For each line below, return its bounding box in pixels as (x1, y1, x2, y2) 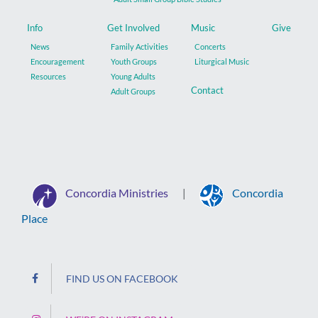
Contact (191, 84, 224, 96)
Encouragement (31, 56, 84, 66)
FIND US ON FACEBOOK (66, 272, 178, 285)
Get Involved (107, 21, 160, 33)
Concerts (194, 41, 226, 51)
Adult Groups (111, 86, 155, 96)
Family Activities (111, 41, 168, 51)
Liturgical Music (194, 56, 249, 66)
